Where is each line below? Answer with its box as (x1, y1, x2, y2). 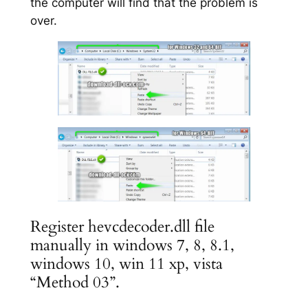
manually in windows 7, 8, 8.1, (30, 234, 234, 256)
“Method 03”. (30, 271, 120, 293)
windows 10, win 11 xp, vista (30, 252, 223, 274)
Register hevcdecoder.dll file (30, 215, 214, 237)
